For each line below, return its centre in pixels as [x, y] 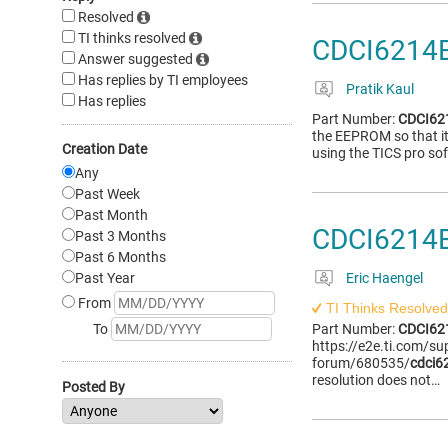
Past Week [107, 194]
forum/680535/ [361, 363]
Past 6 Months [120, 257]
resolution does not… [376, 380]
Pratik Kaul [380, 89]
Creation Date [104, 149]
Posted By [93, 387]
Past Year [105, 278]
